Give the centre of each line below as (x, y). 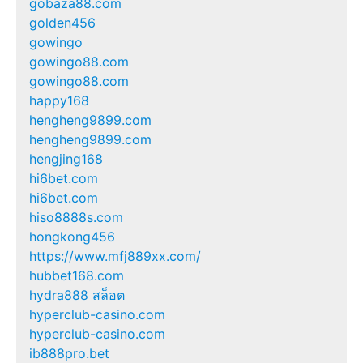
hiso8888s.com (76, 218)
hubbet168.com (77, 276)
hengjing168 (66, 159)
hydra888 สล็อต (77, 295)
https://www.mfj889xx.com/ (115, 256)
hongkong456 (72, 237)
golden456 (62, 23)
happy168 (59, 101)
